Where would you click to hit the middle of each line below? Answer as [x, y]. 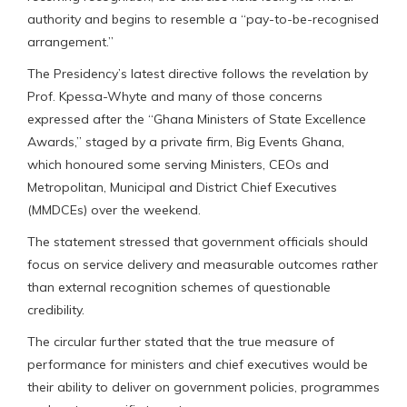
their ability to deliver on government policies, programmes [203, 387]
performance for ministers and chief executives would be [198, 364]
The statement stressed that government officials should [198, 241]
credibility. [56, 309]
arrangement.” [70, 41]
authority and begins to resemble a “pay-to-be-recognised [203, 19]
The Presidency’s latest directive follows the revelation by [198, 73]
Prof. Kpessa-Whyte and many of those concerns [175, 96]
